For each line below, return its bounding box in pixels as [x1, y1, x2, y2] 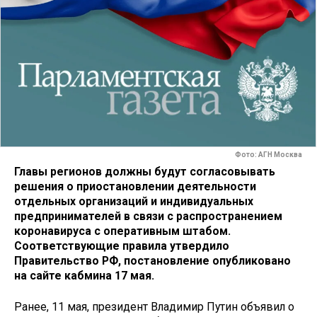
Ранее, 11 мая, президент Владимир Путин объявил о [14, 300, 294, 314]
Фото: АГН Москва [235, 151, 302, 159]
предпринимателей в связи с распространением [14, 209, 282, 223]
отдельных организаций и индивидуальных [14, 194, 253, 208]
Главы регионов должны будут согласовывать [14, 164, 275, 178]
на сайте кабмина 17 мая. [14, 268, 154, 282]
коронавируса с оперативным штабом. [14, 224, 231, 238]
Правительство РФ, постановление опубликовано [14, 253, 291, 267]
